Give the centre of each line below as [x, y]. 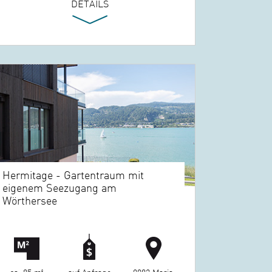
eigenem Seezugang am [60, 188]
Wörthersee [30, 200]
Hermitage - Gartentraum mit [73, 175]
